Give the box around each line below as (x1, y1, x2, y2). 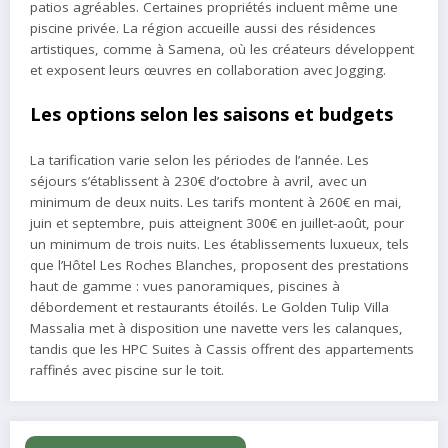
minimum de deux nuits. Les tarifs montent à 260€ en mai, (30, 193, 402, 212)
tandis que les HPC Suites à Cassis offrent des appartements (30, 340, 414, 359)
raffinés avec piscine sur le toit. (30, 361, 224, 380)
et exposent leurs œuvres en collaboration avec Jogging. (30, 61, 386, 80)
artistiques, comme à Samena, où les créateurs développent (30, 40, 414, 59)
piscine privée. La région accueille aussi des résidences (30, 19, 376, 38)
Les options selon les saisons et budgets (30, 101, 393, 126)
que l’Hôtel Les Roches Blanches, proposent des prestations (30, 256, 409, 275)
